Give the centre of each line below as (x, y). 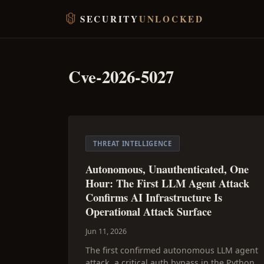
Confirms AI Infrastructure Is (154, 197)
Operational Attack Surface (148, 211)
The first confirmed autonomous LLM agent (172, 250)
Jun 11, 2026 (106, 231)
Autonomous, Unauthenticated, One (167, 169)
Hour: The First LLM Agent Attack (167, 183)
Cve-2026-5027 (121, 77)
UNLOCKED (171, 19)
